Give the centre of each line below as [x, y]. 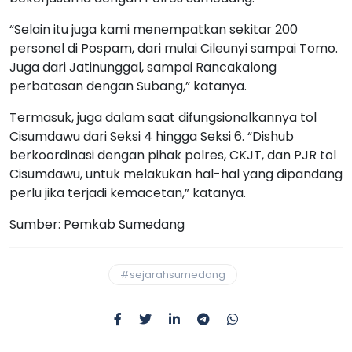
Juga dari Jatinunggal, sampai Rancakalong [143, 68]
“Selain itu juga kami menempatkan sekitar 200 [154, 30]
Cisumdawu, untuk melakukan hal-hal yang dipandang [176, 174]
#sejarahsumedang [173, 275]
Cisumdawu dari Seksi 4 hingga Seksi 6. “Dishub [152, 137]
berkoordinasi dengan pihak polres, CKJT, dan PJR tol [173, 156]
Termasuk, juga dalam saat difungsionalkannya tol [163, 118]
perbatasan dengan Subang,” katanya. [128, 86]
